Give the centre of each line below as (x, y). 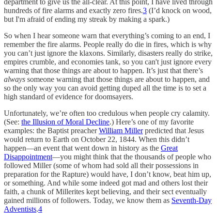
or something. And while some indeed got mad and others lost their (106, 183)
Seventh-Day (192, 201)
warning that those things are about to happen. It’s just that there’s (103, 71)
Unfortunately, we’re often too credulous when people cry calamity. (107, 113)
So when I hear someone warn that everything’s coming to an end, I (107, 36)
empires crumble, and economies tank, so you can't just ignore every (108, 62)
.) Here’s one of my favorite (152, 122)
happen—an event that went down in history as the (82, 148)
